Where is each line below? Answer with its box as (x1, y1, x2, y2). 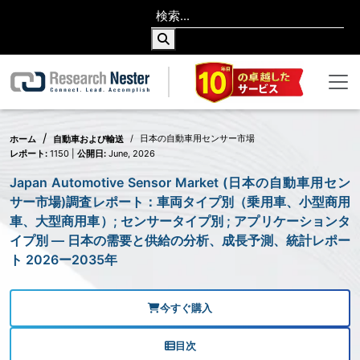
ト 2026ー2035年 (10, 252, 117, 268)
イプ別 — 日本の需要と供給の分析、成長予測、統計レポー (10, 232, 350, 249)
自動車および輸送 (53, 133, 124, 145)
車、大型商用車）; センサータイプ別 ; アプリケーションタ (10, 213, 350, 230)
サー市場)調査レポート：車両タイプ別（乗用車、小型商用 (10, 194, 350, 211)
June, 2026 (106, 148, 155, 160)
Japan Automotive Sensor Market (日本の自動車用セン (10, 174, 350, 191)
